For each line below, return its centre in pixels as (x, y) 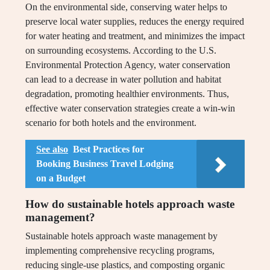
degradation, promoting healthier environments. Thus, (127, 94)
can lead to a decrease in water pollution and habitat (123, 80)
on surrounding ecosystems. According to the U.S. (121, 51)
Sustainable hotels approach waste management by (121, 236)
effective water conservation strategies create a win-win (130, 108)
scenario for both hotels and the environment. (111, 123)
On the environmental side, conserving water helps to (126, 7)
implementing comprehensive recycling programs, (120, 251)
